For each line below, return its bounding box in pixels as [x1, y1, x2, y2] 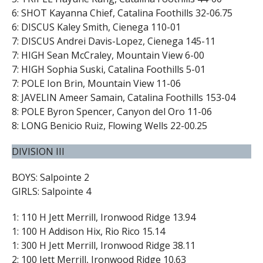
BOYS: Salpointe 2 [11, 170, 89, 184]
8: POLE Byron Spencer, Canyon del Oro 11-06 [11, 104, 212, 118]
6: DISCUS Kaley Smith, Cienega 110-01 [11, 20, 181, 33]
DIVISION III [11, 144, 65, 158]
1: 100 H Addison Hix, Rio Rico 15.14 [11, 224, 165, 238]
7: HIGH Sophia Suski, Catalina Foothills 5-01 [11, 62, 205, 76]
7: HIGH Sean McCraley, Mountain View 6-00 [11, 48, 204, 62]
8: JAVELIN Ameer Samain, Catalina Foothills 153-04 [11, 90, 235, 104]
